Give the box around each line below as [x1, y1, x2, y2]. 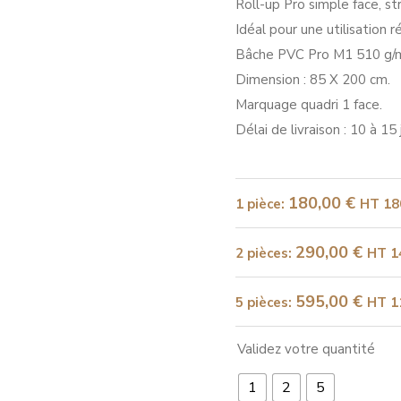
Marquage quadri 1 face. [235, 96, 382, 114]
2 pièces [235, 244, 288, 262]
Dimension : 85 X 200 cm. [235, 71, 390, 89]
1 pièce [235, 195, 281, 213]
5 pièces [235, 294, 288, 311]
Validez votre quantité [237, 340, 375, 359]
